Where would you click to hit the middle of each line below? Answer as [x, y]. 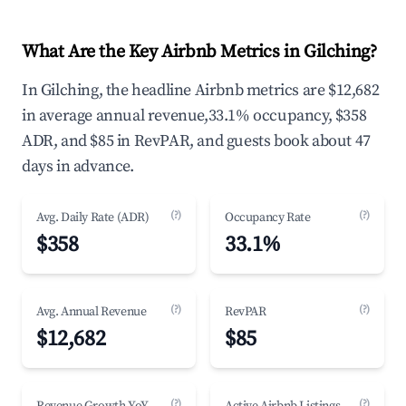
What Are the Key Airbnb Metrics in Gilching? [199, 52]
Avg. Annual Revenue [92, 312]
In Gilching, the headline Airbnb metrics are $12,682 [201, 90]
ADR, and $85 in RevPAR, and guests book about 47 [196, 141]
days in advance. [78, 166]
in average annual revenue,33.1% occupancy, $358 [194, 116]
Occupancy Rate [268, 217]
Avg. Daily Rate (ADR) [93, 217]
